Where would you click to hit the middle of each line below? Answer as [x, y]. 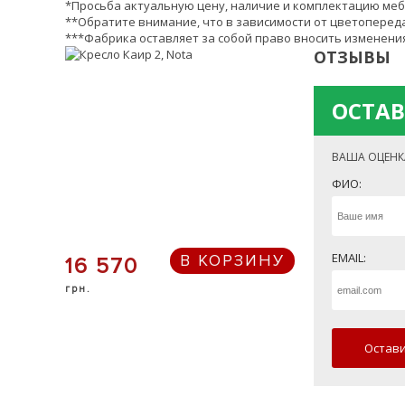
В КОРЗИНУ [232, 260]
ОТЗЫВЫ [352, 57]
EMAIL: [349, 258]
